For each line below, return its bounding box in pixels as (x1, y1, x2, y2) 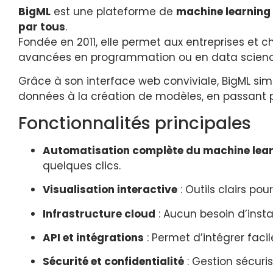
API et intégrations (43, 230, 144, 245)
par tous (18, 19, 65, 34)
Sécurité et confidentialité (43, 254, 184, 269)
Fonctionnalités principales (18, 111, 251, 135)
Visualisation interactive (43, 182, 177, 197)
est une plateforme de (51, 4, 176, 19)
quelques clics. (43, 158, 121, 173)
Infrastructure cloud (43, 206, 155, 221)
